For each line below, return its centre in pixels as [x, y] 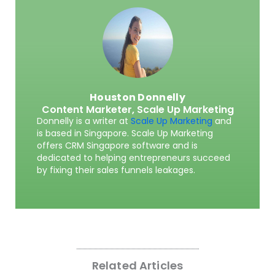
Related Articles [137, 266]
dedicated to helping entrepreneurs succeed [134, 158]
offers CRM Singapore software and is [117, 146]
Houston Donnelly [137, 98]
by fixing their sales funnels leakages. [116, 170]
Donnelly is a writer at [84, 121]
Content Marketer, [89, 110]
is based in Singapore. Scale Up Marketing [125, 134]
